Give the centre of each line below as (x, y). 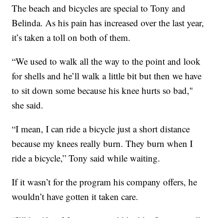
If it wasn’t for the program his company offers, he (105, 182)
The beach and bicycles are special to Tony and (99, 8)
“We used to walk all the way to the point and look (106, 61)
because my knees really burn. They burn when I (102, 144)
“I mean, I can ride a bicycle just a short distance (101, 129)
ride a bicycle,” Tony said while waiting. (86, 158)
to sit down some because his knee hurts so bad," (103, 91)
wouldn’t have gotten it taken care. (75, 197)
